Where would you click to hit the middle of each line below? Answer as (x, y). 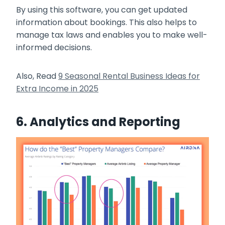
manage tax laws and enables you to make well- (112, 35)
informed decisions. (54, 48)
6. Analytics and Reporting (98, 122)
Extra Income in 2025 (57, 89)
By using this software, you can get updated (102, 10)
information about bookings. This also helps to (106, 23)
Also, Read (37, 76)
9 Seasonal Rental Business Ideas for (129, 76)
